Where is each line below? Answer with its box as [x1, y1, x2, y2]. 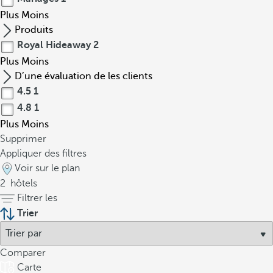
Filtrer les [17, 193, 57, 204]
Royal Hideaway [15, 40, 93, 51]
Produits [15, 24, 53, 35]
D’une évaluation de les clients [15, 71, 152, 82]
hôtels [8, 178, 37, 189]
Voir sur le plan [15, 163, 80, 174]
